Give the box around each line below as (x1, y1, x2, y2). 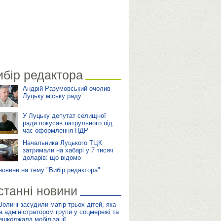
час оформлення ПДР (22, 127, 88, 134)
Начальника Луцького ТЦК (22, 139, 102, 147)
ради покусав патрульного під (22, 119, 112, 127)
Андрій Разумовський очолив (22, 85, 110, 92)
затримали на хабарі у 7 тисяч (22, 147, 113, 154)
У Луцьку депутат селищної (22, 112, 106, 119)
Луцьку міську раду (22, 92, 81, 100)
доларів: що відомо (22, 154, 81, 161)
